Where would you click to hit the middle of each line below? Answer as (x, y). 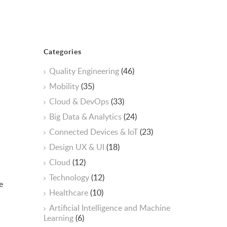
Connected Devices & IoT (94, 132)
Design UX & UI (78, 147)
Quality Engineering (85, 71)
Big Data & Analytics (86, 117)
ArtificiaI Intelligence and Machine (110, 208)
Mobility (65, 86)
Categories (63, 51)
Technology (70, 177)
